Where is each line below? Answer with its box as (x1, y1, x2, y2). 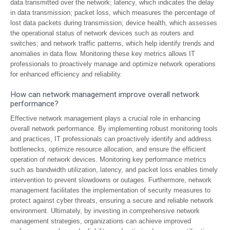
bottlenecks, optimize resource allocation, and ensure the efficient (10, 145, 206, 153)
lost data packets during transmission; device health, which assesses (10, 19, 217, 27)
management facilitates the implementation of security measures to (10, 186, 210, 194)
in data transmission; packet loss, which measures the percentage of (10, 9, 215, 16)
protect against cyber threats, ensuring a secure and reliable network (10, 197, 214, 204)
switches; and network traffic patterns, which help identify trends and (10, 40, 214, 47)
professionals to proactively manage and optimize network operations (10, 60, 216, 68)
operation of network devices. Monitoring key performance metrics (10, 156, 206, 163)
